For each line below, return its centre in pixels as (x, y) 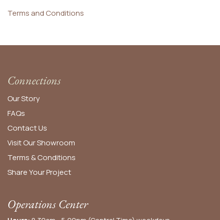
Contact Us (27, 128)
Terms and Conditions (46, 13)
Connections (34, 80)
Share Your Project (39, 172)
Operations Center (48, 204)
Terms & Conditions (41, 157)
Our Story (24, 98)
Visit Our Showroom (41, 142)
